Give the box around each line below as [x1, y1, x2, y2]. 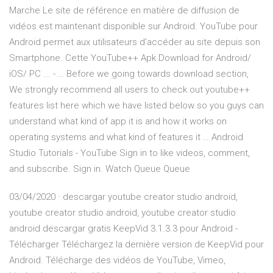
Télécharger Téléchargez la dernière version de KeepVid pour [9, 239, 264, 250]
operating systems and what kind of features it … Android [9, 132, 243, 143]
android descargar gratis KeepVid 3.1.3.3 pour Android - [9, 223, 238, 235]
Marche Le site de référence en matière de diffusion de [9, 5, 239, 16]
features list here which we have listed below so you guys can [9, 100, 264, 112]
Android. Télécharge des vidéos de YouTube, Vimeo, [9, 255, 225, 266]
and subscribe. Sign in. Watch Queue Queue [9, 163, 190, 175]
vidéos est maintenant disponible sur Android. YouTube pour [9, 21, 258, 32]
